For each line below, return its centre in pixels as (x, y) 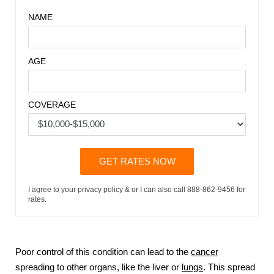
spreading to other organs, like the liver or (98, 267)
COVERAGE (52, 104)
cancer (205, 252)
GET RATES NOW (137, 162)
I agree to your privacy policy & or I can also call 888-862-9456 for (137, 190)
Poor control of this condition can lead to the (103, 252)
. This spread (229, 267)
